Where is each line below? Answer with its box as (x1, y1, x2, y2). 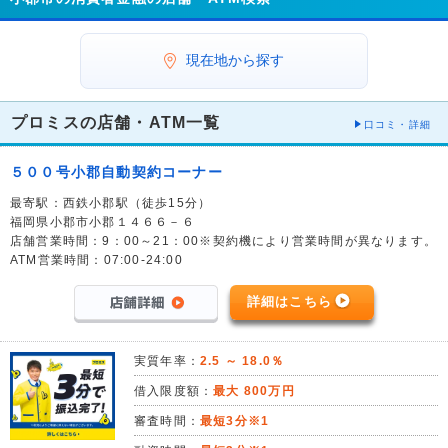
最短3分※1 (200, 414, 270, 429)
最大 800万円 (213, 384, 295, 399)
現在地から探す (186, 52, 284, 69)
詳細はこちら (246, 294, 333, 310)
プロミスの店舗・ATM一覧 (11, 114, 221, 132)
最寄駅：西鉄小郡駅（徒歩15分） (10, 196, 212, 211)
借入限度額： (134, 384, 214, 399)
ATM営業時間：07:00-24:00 (10, 253, 183, 268)
